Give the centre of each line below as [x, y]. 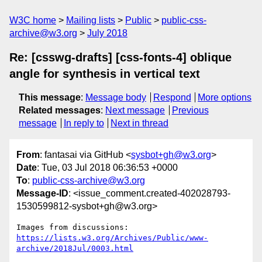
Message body [116, 97]
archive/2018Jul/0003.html [75, 249]
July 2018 [107, 33]
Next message [135, 110]
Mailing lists [91, 20]
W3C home [33, 20]
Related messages [60, 110]
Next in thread [140, 123]
